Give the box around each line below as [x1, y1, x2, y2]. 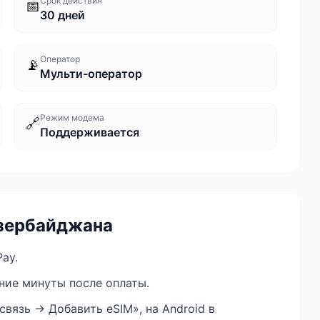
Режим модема [39, 112, 104, 123]
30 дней [39, 8, 85, 22]
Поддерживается [39, 125, 139, 139]
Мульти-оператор [39, 66, 142, 81]
